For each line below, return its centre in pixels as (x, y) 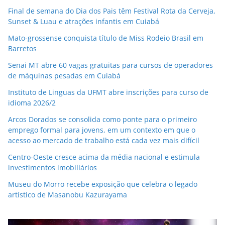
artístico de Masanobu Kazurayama (68, 194)
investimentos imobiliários (52, 167)
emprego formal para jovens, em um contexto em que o (102, 130)
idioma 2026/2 (32, 102)
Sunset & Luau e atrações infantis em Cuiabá (84, 21)
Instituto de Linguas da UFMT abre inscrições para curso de (108, 92)
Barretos (22, 48)
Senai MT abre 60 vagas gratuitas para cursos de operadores (110, 65)
